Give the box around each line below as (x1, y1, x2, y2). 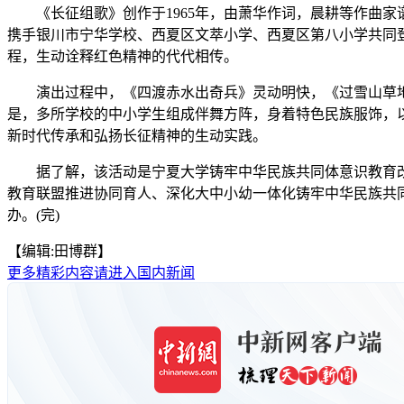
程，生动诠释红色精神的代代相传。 (7, 48, 238, 64)
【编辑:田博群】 (7, 243, 112, 259)
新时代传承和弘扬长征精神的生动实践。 (7, 127, 267, 143)
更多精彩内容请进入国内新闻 (7, 264, 195, 280)
